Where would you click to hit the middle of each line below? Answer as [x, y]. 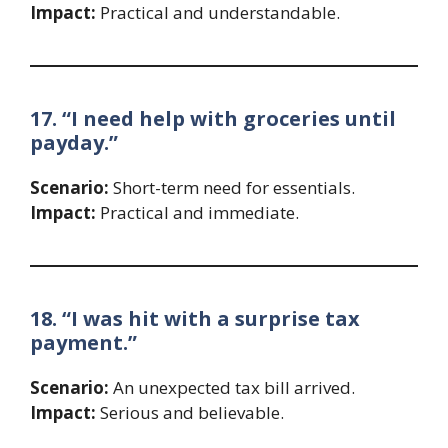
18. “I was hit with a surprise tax [195, 318]
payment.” [83, 342]
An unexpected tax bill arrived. [232, 387]
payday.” [74, 142]
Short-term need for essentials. [232, 187]
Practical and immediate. [197, 212]
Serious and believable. [190, 412]
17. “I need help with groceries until [213, 118]
